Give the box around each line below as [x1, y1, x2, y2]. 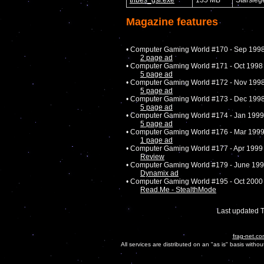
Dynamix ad [140, 169, 179, 178]
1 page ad [140, 136, 173, 145]
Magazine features [126, 16, 218, 28]
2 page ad [140, 54, 173, 62]
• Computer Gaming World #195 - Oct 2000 [126, 177, 263, 186]
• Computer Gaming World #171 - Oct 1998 [126, 62, 263, 71]
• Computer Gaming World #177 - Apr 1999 [126, 144, 263, 153]
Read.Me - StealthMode [140, 186, 216, 194]
